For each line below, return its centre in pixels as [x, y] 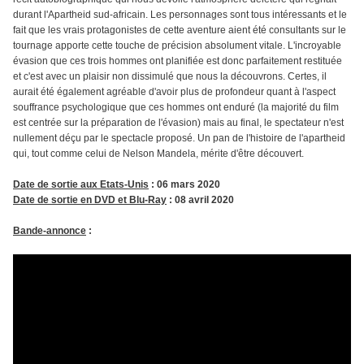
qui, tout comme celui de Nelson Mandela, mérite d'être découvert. [158, 154]
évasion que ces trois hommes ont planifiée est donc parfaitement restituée [178, 61]
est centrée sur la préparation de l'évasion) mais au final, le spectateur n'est [178, 123]
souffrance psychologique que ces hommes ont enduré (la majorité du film [176, 108]
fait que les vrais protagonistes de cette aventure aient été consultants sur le [180, 30]
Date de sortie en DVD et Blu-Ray [90, 200]
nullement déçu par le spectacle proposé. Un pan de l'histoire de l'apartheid [179, 139]
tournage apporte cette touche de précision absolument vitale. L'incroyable [177, 46]
